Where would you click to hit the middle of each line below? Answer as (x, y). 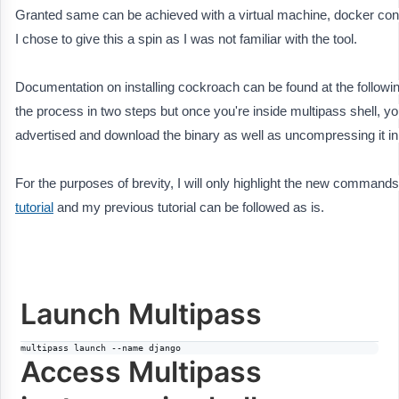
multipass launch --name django (101, 347)
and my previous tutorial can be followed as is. (191, 208)
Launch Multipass (141, 314)
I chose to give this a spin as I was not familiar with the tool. (186, 39)
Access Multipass (141, 371)
